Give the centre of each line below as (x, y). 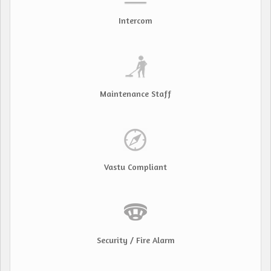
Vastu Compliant (135, 167)
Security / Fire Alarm (135, 240)
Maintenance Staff (135, 94)
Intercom (135, 21)
